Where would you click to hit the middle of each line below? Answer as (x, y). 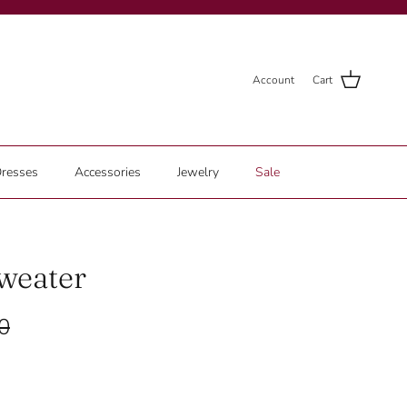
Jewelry (198, 172)
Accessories (107, 172)
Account (273, 79)
